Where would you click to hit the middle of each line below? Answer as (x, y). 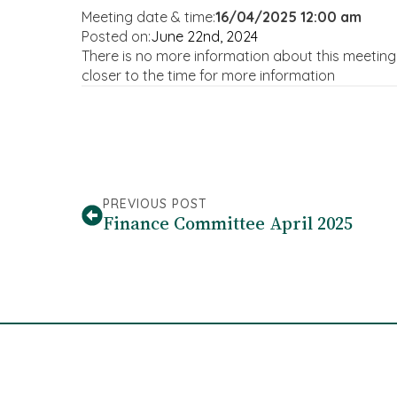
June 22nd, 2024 (204, 36)
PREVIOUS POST (155, 204)
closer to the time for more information (208, 75)
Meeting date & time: (148, 17)
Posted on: (116, 36)
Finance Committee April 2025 (228, 223)
